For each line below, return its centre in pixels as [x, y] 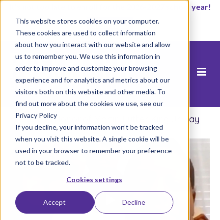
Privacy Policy [36, 115]
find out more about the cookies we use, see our [89, 103]
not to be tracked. [42, 162]
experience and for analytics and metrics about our [92, 80]
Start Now [110, 26]
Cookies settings [94, 179]
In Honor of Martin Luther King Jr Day [122, 119]
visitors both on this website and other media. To [90, 91]
